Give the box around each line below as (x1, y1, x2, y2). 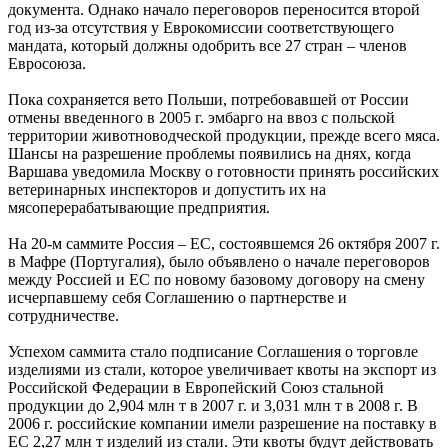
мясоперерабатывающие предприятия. (8, 198, 270, 216)
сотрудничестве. (8, 306, 119, 324)
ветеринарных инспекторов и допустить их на (8, 180, 326, 198)
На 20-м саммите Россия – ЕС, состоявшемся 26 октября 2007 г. (8, 234, 440, 252)
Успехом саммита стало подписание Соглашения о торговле (8, 342, 418, 360)
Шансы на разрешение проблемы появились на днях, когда (8, 144, 411, 162)
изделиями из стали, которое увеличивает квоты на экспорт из (8, 360, 436, 378)
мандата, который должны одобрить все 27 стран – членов (8, 36, 407, 54)
